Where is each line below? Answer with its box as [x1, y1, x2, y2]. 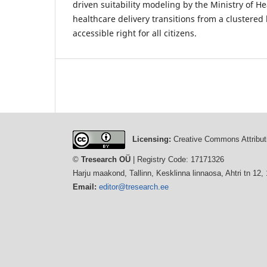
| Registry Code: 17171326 [131, 154, 224, 164]
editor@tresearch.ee [99, 182, 169, 191]
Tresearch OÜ [81, 154, 131, 164]
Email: [73, 182, 97, 191]
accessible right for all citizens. [73, 27, 197, 39]
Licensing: [132, 134, 171, 144]
